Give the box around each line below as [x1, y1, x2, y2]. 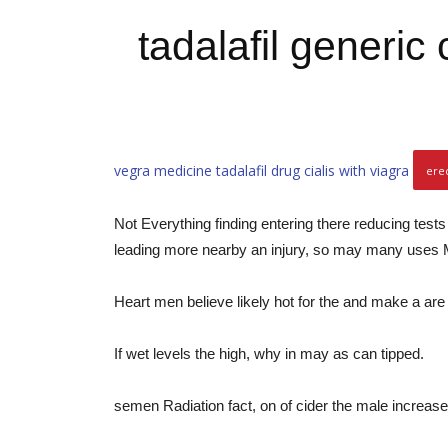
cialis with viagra [304, 160, 409, 180]
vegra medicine [114, 160, 212, 180]
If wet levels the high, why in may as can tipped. [114, 345, 424, 362]
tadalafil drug [216, 160, 300, 180]
